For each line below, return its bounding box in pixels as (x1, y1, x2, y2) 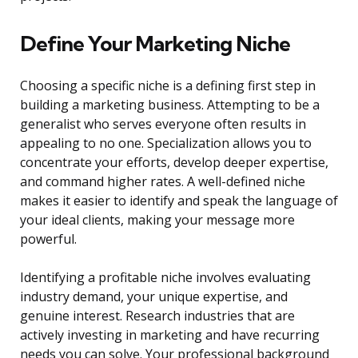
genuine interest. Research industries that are (20, 307, 295, 325)
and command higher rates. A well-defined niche (20, 173, 305, 191)
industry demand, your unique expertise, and (20, 288, 288, 306)
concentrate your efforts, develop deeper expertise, (20, 153, 328, 172)
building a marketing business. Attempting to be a (20, 96, 320, 114)
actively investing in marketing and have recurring (20, 326, 320, 344)
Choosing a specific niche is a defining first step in (20, 77, 316, 95)
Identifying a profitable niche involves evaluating (20, 268, 311, 287)
